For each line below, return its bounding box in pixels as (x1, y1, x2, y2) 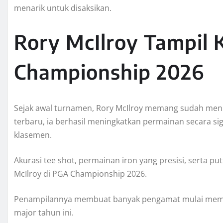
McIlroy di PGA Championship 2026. (14, 168, 147, 179)
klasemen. (14, 129, 52, 140)
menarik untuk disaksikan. (14, 2, 111, 13)
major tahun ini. (14, 207, 74, 218)
